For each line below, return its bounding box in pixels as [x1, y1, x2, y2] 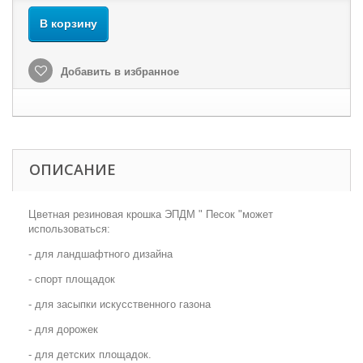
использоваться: [28, 223, 110, 235]
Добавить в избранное [58, 66, 179, 78]
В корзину [40, 17, 97, 30]
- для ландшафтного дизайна [28, 248, 173, 260]
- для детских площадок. [28, 348, 152, 361]
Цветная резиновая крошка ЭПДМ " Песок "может [28, 208, 273, 220]
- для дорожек [28, 323, 98, 335]
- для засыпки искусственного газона [28, 298, 211, 310]
